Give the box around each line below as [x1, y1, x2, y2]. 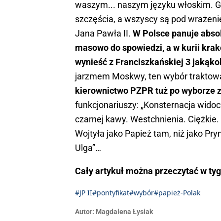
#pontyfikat [92, 187, 129, 197]
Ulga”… [75, 142, 101, 153]
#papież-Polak [154, 187, 200, 197]
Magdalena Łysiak [96, 207, 153, 216]
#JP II [75, 187, 92, 197]
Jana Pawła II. [75, 28, 133, 38]
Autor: [75, 207, 94, 216]
